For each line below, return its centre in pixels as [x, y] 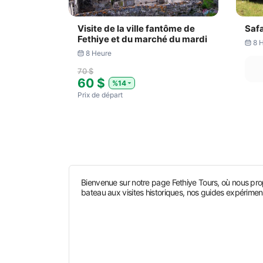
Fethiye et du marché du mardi [142, 39]
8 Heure [98, 53]
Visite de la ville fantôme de [136, 28]
